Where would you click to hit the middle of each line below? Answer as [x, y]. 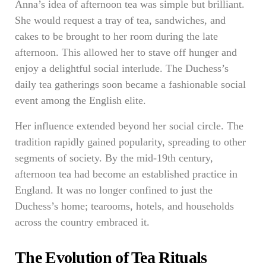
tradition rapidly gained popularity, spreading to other [130, 142]
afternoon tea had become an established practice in [126, 174]
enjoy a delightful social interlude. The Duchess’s [122, 68]
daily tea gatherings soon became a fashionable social [130, 84]
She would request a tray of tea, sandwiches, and [120, 20]
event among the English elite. [80, 100]
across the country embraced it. [82, 222]
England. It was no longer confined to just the [114, 190]
